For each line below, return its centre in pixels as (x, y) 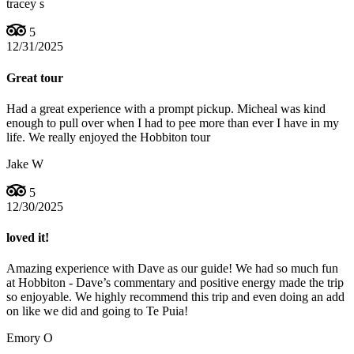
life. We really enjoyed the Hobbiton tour (108, 137)
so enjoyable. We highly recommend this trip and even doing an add (175, 297)
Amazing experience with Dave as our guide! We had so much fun (172, 269)
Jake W (25, 164)
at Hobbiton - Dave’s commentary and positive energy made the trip (175, 283)
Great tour (35, 77)
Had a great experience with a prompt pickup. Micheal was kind (166, 108)
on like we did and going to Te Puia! (97, 311)
